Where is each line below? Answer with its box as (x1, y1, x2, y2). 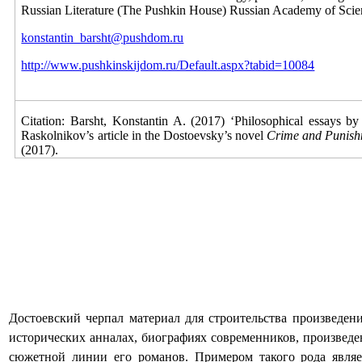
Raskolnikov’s (21, 128, 98, 142)
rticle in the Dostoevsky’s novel (103, 128, 267, 142)
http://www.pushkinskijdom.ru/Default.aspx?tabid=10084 (21, 58, 315, 72)
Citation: (21, 114, 71, 128)
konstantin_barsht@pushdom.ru (21, 31, 184, 44)
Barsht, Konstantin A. (70, 114, 186, 128)
